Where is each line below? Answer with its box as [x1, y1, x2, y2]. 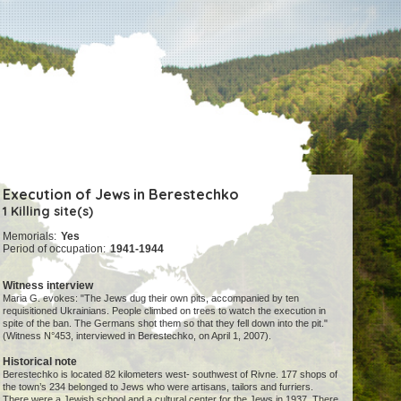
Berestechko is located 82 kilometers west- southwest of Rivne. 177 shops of [3, 369, 338, 380]
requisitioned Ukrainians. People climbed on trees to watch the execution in [3, 305, 327, 317]
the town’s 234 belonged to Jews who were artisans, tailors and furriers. [3, 381, 317, 393]
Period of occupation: [3, 243, 107, 256]
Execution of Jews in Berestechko [3, 185, 240, 203]
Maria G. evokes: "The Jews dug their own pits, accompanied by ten [3, 293, 300, 304]
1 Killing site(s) [3, 203, 94, 219]
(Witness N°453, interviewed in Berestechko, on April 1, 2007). [3, 330, 272, 342]
